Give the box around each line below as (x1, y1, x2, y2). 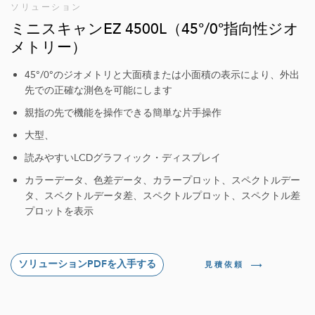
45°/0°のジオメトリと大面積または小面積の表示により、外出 (25, 68, 300, 82)
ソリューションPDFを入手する (18, 257, 156, 271)
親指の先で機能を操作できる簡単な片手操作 (25, 106, 221, 120)
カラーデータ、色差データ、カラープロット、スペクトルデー (25, 174, 300, 187)
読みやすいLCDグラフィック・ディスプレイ (25, 151, 221, 165)
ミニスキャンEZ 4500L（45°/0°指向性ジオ (11, 19, 299, 39)
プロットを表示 (25, 205, 94, 218)
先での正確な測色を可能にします (25, 84, 172, 97)
